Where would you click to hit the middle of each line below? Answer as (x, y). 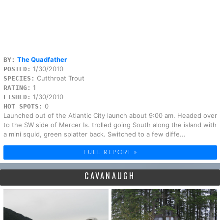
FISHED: (17, 97)
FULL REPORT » (111, 152)
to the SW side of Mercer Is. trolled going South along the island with (110, 125)
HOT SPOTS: (23, 107)
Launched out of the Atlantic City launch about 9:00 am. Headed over (110, 116)
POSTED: (17, 69)
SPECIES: (19, 79)
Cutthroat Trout (59, 78)
